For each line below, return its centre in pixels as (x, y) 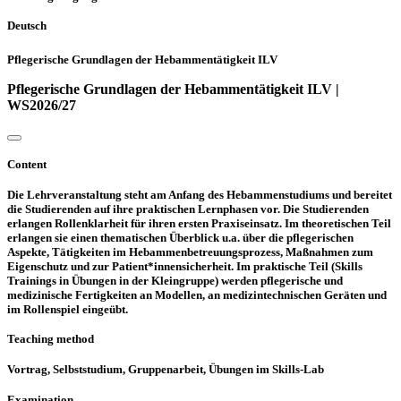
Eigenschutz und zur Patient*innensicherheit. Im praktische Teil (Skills (185, 266)
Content (27, 165)
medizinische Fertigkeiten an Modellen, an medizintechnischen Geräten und (197, 294)
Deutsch (27, 26)
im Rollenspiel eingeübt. (68, 309)
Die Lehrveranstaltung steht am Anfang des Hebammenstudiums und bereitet (200, 194)
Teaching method (51, 339)
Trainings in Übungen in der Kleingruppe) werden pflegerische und (175, 280)
